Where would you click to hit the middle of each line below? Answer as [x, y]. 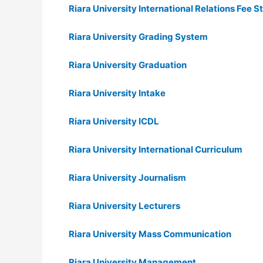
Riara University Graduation [128, 65]
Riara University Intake [117, 93]
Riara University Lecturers [124, 206]
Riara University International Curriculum [156, 149]
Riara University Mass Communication [150, 234]
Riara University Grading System [138, 37]
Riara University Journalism [127, 178]
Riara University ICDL [114, 121]
